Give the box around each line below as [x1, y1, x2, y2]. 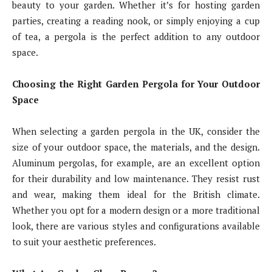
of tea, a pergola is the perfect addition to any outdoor [12, 30, 260, 42]
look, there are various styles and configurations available [12, 219, 260, 232]
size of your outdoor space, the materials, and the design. [12, 140, 260, 153]
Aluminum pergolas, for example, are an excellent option [12, 156, 260, 169]
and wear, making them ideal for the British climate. [12, 188, 260, 200]
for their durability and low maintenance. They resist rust [12, 172, 260, 185]
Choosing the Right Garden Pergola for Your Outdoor [12, 77, 260, 90]
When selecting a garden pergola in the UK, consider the [12, 124, 260, 137]
